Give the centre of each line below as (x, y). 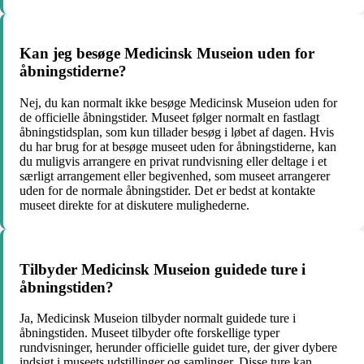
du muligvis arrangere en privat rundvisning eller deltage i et (173, 161)
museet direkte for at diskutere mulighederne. (134, 205)
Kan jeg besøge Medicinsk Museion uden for (167, 54)
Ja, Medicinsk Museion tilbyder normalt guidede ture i (158, 318)
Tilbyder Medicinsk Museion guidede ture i (162, 269)
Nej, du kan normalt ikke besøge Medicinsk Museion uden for (178, 103)
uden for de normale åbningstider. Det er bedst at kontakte (167, 191)
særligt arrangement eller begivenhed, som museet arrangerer (175, 176)
